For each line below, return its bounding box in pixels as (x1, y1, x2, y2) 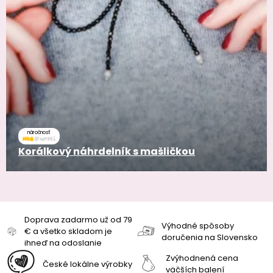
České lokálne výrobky (43, 258, 132, 270)
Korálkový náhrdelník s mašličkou (18, 144, 195, 159)
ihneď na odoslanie (24, 237, 102, 249)
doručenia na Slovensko (161, 231, 258, 243)
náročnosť (27, 129, 51, 136)
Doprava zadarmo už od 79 (24, 214, 133, 226)
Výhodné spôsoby (161, 219, 234, 232)
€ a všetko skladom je (24, 225, 113, 238)
